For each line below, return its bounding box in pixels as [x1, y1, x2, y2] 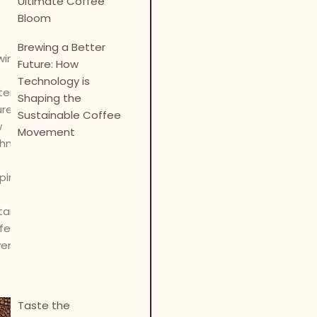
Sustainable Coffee [18, 108, 122, 122]
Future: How [18, 57, 79, 71]
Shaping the [18, 91, 82, 105]
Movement [18, 125, 76, 139]
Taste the [18, 298, 71, 313]
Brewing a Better [18, 40, 106, 54]
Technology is [18, 74, 91, 88]
